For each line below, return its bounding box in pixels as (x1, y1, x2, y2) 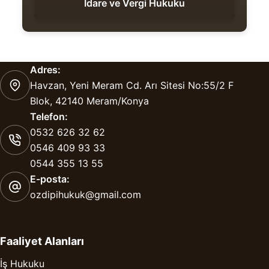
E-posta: (30, 173, 70, 186)
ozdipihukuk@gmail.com (30, 189, 141, 201)
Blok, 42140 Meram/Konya (30, 95, 149, 107)
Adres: (30, 64, 61, 76)
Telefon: (30, 110, 68, 123)
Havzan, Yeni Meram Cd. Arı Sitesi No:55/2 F (30, 79, 234, 92)
